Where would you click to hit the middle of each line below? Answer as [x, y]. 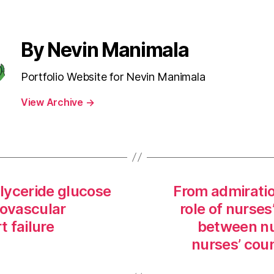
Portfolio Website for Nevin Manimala [113, 76]
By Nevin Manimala [105, 50]
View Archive [53, 102]
